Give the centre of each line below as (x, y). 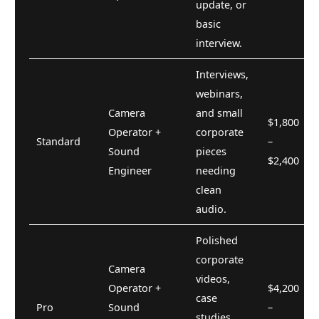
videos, (213, 278)
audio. (211, 209)
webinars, (219, 93)
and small (219, 113)
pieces (211, 151)
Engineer (130, 170)
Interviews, (222, 74)
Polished (217, 240)
